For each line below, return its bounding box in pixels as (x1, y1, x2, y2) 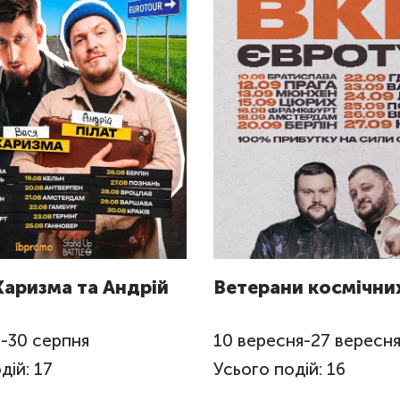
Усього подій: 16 (213, 358, 346, 379)
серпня (31, 329, 89, 351)
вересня (237, 329, 304, 351)
